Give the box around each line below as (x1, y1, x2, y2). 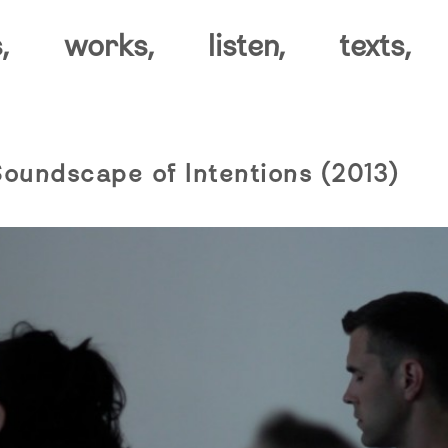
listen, (208, 27, 286, 64)
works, (63, 27, 154, 64)
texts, (339, 27, 412, 64)
